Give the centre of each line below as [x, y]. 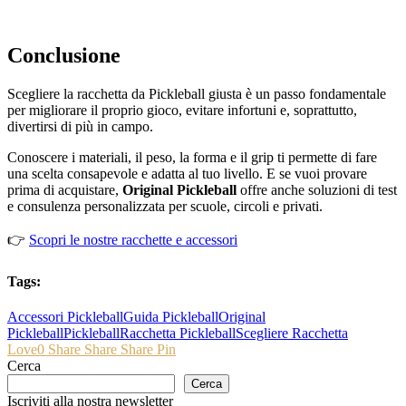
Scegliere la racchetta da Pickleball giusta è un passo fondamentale [197, 94]
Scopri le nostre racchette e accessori [133, 240]
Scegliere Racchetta [292, 333]
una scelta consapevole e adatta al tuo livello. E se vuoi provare [187, 174]
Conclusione [64, 56]
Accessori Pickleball [65, 316]
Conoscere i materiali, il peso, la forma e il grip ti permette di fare [192, 158]
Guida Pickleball [171, 316]
